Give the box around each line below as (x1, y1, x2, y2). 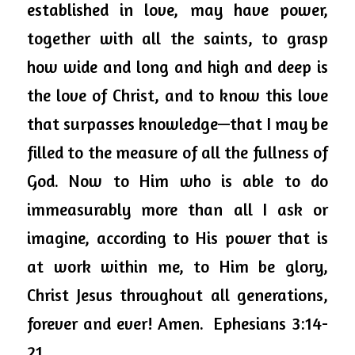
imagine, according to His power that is (27, 227, 328, 248)
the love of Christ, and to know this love (27, 85, 328, 105)
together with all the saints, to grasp (27, 28, 328, 48)
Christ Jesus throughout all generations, (27, 284, 328, 305)
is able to (220, 170, 300, 191)
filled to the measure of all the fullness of (27, 142, 328, 162)
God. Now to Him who (27, 170, 221, 191)
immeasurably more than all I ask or (27, 199, 328, 219)
